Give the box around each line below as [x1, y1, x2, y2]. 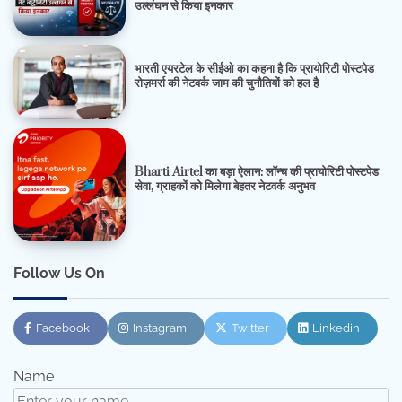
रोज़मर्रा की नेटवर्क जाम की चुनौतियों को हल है [135, 74, 319, 92]
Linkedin [312, 320, 360, 335]
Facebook [36, 320, 90, 335]
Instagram [133, 320, 187, 335]
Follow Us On [13, 264, 105, 282]
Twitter [232, 320, 269, 335]
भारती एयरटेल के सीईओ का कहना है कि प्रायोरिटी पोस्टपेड [135, 60, 375, 77]
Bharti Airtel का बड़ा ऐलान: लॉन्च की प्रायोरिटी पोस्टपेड [135, 163, 380, 180]
